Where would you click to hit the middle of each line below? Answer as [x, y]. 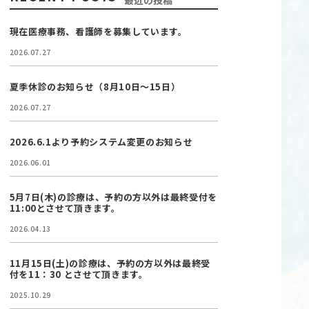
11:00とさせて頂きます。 [65, 208]
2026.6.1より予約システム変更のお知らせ [101, 142]
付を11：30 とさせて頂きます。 [79, 274]
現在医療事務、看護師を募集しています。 [98, 31]
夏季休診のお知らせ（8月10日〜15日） [95, 87]
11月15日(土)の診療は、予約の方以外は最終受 [110, 263]
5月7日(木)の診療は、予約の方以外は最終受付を [113, 197]
